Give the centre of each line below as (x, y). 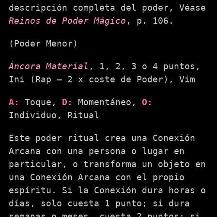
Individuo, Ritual (54, 115)
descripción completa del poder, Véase (107, 7)
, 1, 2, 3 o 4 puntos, (145, 66)
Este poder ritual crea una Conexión (102, 138)
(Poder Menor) (43, 43)
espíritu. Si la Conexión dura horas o (107, 190)
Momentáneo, (107, 102)
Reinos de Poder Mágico (67, 20)
